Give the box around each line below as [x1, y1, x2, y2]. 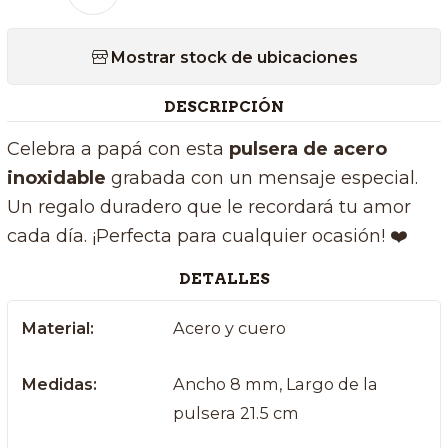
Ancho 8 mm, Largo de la [172, 374, 378, 395]
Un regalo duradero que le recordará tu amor [6, 196, 411, 219]
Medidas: [21, 374, 98, 395]
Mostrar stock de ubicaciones [110, 46, 358, 67]
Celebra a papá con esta [6, 138, 229, 161]
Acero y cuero [172, 318, 286, 339]
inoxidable [6, 167, 106, 190]
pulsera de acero [228, 138, 387, 161]
